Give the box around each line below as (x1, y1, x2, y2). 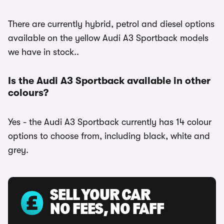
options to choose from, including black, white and (8, 131, 210, 141)
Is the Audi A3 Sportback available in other (8, 75, 210, 86)
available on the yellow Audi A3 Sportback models (8, 33, 208, 43)
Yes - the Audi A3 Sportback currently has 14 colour (8, 117, 211, 127)
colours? (8, 87, 48, 98)
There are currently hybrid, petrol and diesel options (8, 19, 214, 29)
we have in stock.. (8, 47, 79, 57)
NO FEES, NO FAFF (50, 202, 164, 218)
